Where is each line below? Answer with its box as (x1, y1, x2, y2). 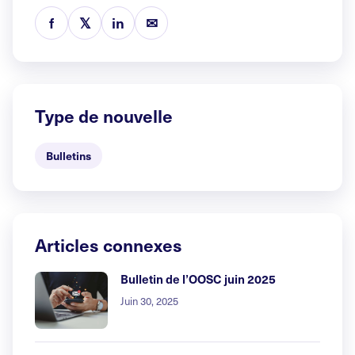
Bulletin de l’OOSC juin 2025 (120, 270, 276, 288)
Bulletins (46, 147, 91, 164)
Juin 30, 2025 (120, 294, 178, 309)
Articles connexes (35, 232, 182, 258)
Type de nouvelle (35, 103, 173, 128)
